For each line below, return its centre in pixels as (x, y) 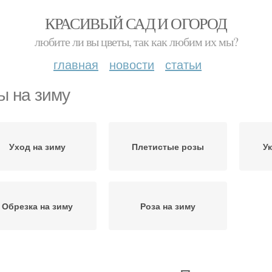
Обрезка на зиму (37, 206)
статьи (183, 64)
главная (76, 64)
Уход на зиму (37, 146)
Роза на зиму (168, 206)
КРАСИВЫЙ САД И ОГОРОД (136, 23)
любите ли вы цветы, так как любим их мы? (136, 42)
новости (132, 64)
